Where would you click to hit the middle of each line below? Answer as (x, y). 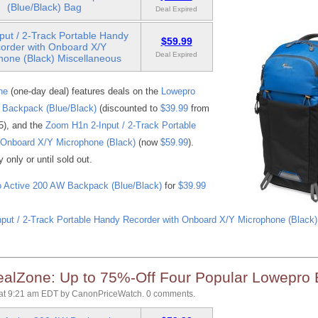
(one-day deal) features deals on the (84, 91)
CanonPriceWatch (106, 294)
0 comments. (170, 294)
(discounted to (128, 108)
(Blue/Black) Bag (44, 7)
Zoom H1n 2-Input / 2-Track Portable (120, 125)
